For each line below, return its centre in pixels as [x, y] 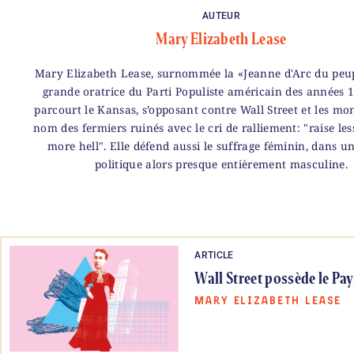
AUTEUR [221, 16]
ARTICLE [214, 255]
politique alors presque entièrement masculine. [221, 164]
